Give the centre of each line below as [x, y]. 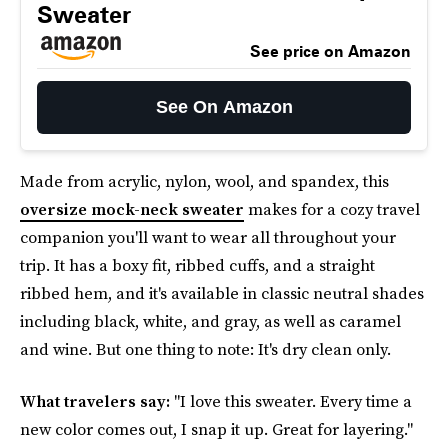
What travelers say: [97, 401]
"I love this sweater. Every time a [293, 401]
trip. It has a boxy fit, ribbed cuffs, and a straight [197, 265]
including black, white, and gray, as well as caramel [210, 321]
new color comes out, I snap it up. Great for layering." [216, 429]
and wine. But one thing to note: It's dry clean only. [205, 349]
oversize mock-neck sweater [132, 209]
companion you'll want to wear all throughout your [208, 237]
